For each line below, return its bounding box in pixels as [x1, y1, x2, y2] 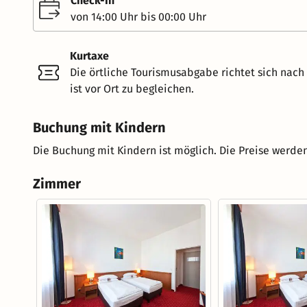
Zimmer [33, 175, 81, 193]
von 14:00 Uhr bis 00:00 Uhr [71, 10, 206, 24]
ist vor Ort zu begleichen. [70, 82, 194, 96]
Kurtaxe [70, 49, 109, 63]
